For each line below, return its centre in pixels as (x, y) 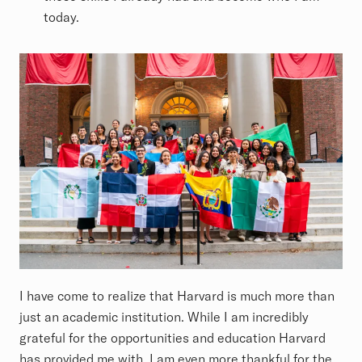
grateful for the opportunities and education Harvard (173, 338)
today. (65, 17)
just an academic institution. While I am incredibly (164, 317)
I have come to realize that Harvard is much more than (177, 296)
